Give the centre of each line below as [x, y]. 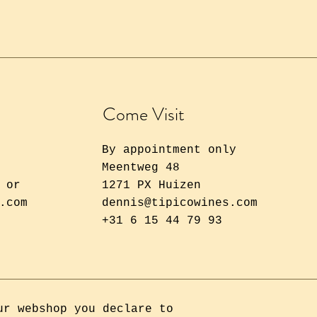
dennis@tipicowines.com [180, 203]
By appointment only [169, 150]
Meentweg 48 [141, 167]
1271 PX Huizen [152, 185]
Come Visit [144, 114]
